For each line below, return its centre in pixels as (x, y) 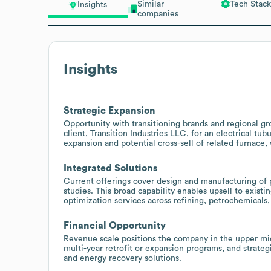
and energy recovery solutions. (122, 258)
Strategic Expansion (109, 110)
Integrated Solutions (110, 168)
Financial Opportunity (115, 225)
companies (158, 14)
